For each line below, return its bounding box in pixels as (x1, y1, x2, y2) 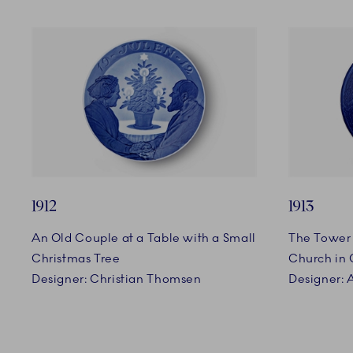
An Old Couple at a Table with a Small (32, 230, 256, 245)
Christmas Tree (32, 251, 121, 266)
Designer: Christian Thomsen (32, 271, 202, 286)
